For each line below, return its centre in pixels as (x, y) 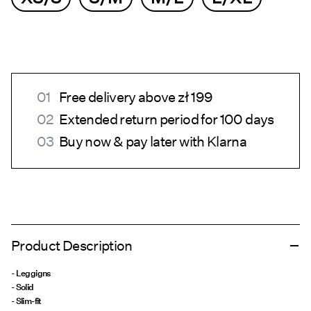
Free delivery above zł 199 (136, 98)
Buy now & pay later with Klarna (153, 142)
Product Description (72, 246)
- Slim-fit (26, 301)
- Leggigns (31, 274)
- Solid (23, 287)
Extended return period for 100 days (167, 120)
